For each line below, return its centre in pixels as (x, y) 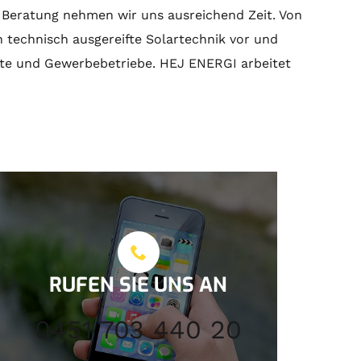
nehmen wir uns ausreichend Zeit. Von (181, 15)
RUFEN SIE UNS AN (139, 284)
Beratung (31, 15)
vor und (252, 39)
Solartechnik (186, 39)
